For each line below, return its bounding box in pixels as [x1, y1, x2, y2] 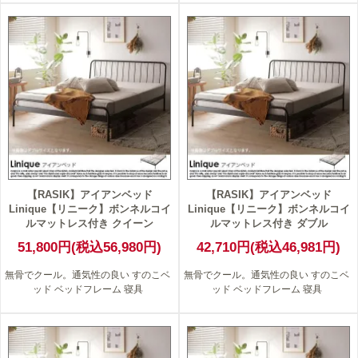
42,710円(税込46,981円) [197, 239, 340, 255]
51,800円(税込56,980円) [18, 239, 161, 255]
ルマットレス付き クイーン [26, 217, 153, 229]
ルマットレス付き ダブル [209, 217, 328, 229]
